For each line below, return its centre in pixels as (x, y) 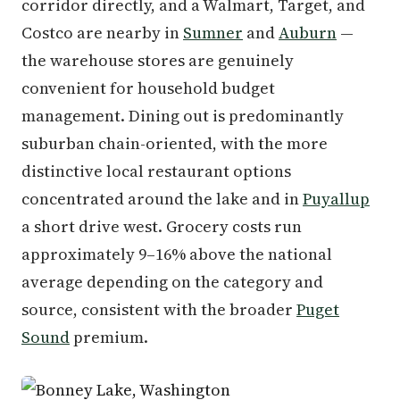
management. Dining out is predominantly (183, 116)
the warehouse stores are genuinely (158, 60)
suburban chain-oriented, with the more (175, 143)
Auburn (308, 33)
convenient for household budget (148, 88)
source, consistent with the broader (159, 309)
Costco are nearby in (102, 33)
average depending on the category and (172, 282)
